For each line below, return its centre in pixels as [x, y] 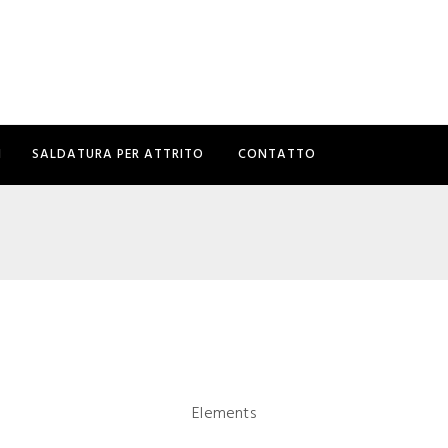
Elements [224, 414]
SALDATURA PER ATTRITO [120, 154]
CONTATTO [277, 154]
